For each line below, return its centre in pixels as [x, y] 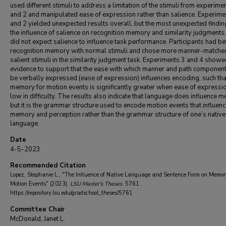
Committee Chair [37, 209]
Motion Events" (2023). [40, 184]
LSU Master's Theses [96, 184]
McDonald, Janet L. [38, 219]
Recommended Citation [48, 165]
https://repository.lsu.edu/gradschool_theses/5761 [71, 193]
